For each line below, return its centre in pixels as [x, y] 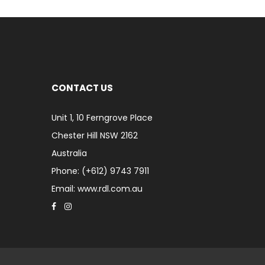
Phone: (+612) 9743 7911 [100, 171]
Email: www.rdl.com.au [97, 189]
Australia [69, 153]
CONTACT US [82, 88]
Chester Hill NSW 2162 [95, 135]
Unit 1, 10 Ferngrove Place [102, 118]
